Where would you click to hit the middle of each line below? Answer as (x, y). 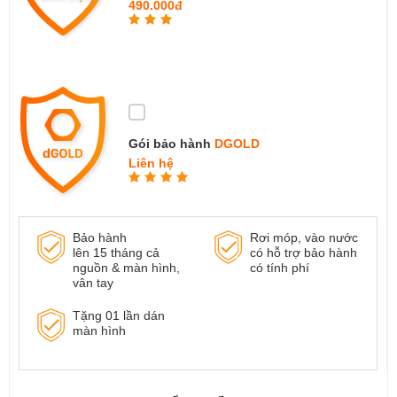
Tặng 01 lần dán (119, 316)
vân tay (93, 283)
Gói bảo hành (171, 143)
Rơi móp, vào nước (304, 238)
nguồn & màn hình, (126, 268)
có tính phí (279, 268)
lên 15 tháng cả (116, 253)
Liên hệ (151, 163)
